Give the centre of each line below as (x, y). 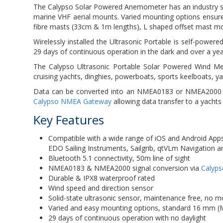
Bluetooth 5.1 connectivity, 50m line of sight (119, 158)
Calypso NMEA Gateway (73, 102)
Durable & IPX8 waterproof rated (102, 178)
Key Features (69, 120)
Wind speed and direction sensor (101, 188)
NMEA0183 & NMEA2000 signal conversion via (125, 168)
